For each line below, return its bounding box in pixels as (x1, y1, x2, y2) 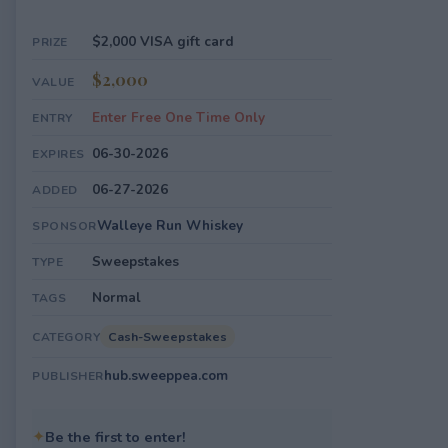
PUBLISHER (32, 368, 104, 384)
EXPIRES (32, 146, 85, 162)
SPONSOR (32, 218, 97, 234)
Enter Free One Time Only (92, 108, 265, 127)
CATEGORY (32, 329, 100, 345)
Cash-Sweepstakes (108, 328, 227, 345)
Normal (92, 288, 141, 307)
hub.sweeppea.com (103, 366, 228, 385)
